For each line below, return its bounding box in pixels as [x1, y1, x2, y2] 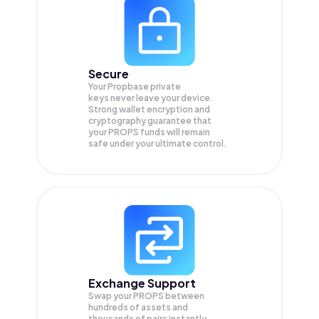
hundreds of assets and [88, 302, 188, 313]
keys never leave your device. [88, 93, 214, 104]
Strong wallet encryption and [88, 104, 210, 115]
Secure [88, 66, 129, 82]
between [165, 291, 204, 302]
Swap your [88, 291, 133, 302]
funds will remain [140, 127, 210, 138]
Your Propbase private [88, 81, 181, 93]
